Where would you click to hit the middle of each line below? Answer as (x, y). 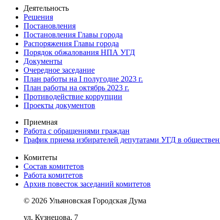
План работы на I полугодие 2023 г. (83, 79)
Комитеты (41, 157)
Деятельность (46, 8)
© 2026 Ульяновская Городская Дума (85, 200)
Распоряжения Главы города (71, 43)
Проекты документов (59, 105)
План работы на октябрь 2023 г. (76, 87)
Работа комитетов (53, 175)
